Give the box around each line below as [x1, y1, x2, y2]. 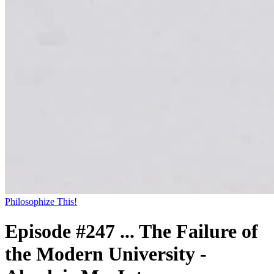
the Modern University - [5, 243, 207, 265]
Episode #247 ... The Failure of [5, 220, 258, 243]
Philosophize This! [5, 196, 77, 207]
